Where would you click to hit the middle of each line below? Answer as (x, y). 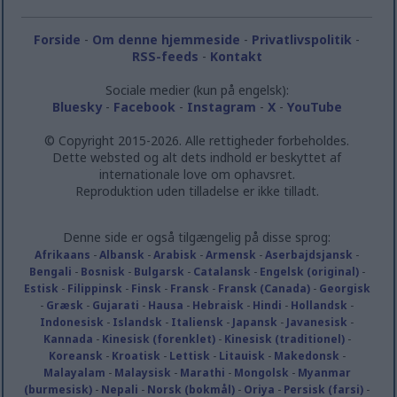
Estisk (41, 288)
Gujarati (116, 305)
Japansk (255, 322)
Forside (58, 39)
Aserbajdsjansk (309, 254)
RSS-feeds (165, 56)
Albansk (122, 254)
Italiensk (198, 322)
